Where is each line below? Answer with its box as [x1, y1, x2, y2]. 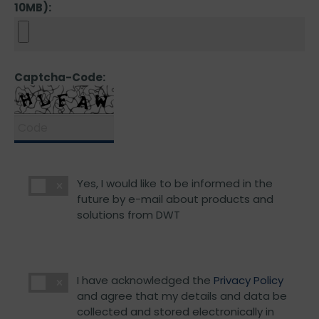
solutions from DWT [76, 207, 180, 222]
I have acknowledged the [76, 273, 214, 288]
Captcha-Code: [14, 70, 105, 85]
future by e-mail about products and [76, 192, 273, 206]
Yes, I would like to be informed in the [76, 176, 273, 191]
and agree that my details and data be [76, 288, 287, 303]
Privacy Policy [213, 273, 283, 288]
